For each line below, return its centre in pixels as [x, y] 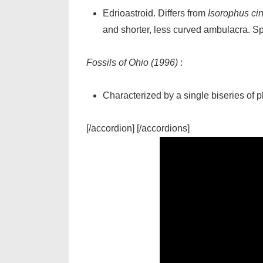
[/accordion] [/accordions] [138, 128]
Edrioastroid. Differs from [155, 13]
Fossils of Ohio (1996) [133, 63]
